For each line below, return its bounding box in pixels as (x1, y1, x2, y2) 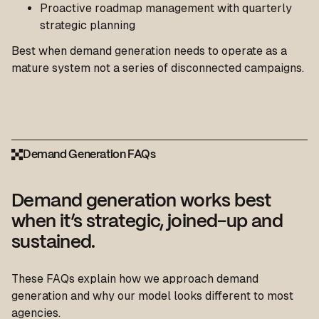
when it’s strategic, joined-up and (11, 214, 283, 231)
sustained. (11, 234, 95, 252)
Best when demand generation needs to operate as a (11, 44, 287, 58)
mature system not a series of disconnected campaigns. (11, 61, 304, 75)
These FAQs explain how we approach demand (11, 272, 258, 286)
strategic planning (40, 19, 135, 33)
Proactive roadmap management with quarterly (40, 1, 292, 16)
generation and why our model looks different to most (11, 289, 293, 303)
